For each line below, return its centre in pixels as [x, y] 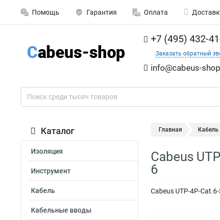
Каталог [58, 131]
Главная [170, 130]
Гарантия [102, 12]
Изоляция [47, 151]
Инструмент [51, 171]
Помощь [46, 12]
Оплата [156, 12]
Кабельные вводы [61, 210]
